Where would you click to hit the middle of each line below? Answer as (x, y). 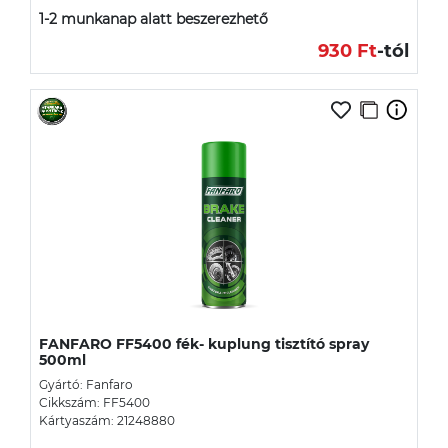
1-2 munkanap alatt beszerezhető (153, 18)
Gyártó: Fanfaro (86, 384)
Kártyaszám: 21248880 (107, 420)
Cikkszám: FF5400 (94, 402)
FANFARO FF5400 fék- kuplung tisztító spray (204, 343)
